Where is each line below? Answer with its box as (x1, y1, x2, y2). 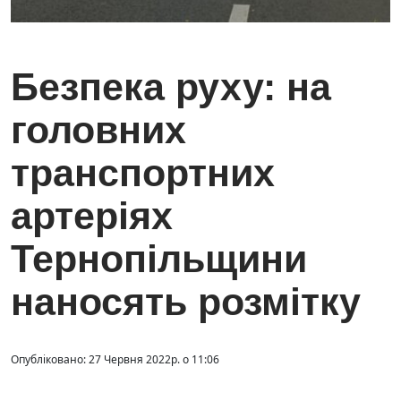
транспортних (11, 151, 275, 195)
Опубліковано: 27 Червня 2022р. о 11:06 (11, 352, 219, 368)
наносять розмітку (11, 280, 361, 324)
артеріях (11, 194, 173, 238)
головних (11, 108, 186, 152)
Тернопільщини (11, 237, 307, 281)
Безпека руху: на (11, 65, 331, 109)
